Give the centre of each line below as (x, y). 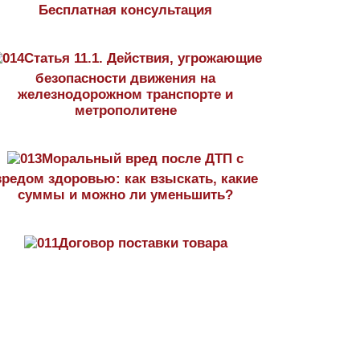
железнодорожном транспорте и (125, 94)
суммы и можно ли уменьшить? (125, 195)
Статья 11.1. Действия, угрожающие (143, 58)
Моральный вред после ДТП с (143, 159)
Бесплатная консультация (125, 10)
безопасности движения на (125, 78)
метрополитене (125, 110)
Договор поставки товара (143, 243)
